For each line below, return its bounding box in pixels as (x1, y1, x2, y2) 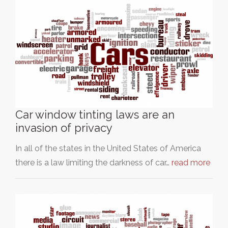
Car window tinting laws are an (15, 107, 175, 121)
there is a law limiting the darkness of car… (15, 157, 172, 167)
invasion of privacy (15, 121, 112, 134)
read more (172, 157, 210, 167)
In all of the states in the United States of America (15, 143, 201, 153)
